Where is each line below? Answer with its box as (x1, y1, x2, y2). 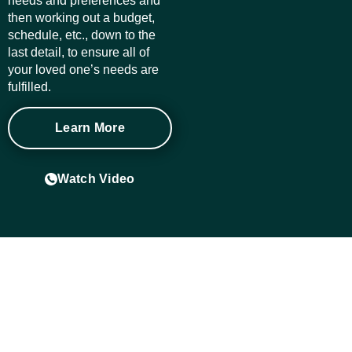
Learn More (55, 120, 125, 134)
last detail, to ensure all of (8, 46, 149, 60)
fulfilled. (8, 80, 51, 94)
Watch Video (57, 171, 135, 185)
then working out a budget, (8, 11, 155, 25)
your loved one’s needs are (8, 63, 159, 77)
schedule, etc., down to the (8, 28, 156, 42)
